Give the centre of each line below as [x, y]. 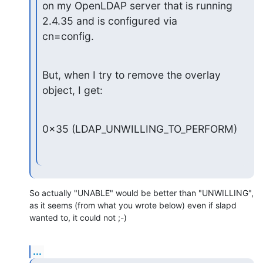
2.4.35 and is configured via [109, 21]
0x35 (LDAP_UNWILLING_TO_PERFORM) [139, 129]
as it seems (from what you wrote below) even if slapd [133, 205]
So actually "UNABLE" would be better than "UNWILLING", [141, 193]
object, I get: [72, 90]
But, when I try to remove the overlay [131, 75]
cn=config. [68, 36]
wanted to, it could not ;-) [78, 218]
